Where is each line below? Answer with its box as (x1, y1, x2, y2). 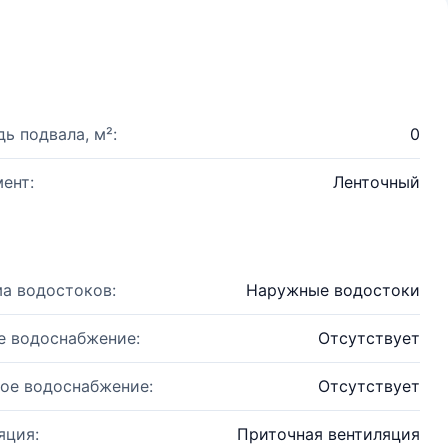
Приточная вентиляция (237, 424, 420, 444)
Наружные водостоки (246, 280, 420, 300)
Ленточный (333, 172, 420, 192)
